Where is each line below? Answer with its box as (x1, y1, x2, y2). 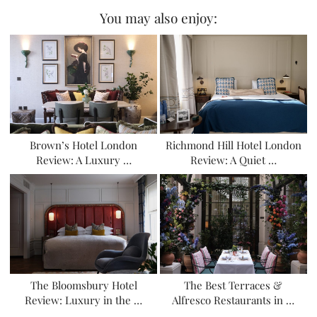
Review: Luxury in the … (25, 292, 143, 307)
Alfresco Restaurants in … (172, 292, 295, 307)
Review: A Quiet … (190, 153, 277, 168)
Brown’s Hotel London (30, 138, 138, 153)
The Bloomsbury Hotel (30, 277, 137, 292)
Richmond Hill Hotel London (165, 138, 301, 153)
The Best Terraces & (184, 277, 283, 292)
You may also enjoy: (100, 8, 217, 27)
